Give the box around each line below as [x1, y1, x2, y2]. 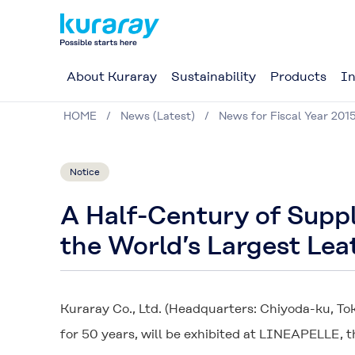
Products [270, 69, 326, 84]
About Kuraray [67, 69, 157, 84]
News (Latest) [120, 109, 195, 122]
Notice [70, 166, 100, 177]
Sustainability [171, 69, 256, 84]
